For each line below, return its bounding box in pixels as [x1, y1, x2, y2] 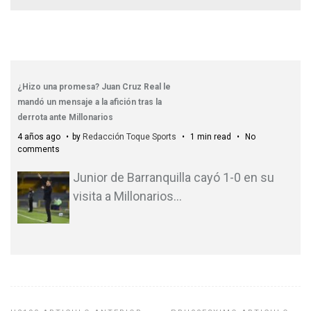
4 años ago [17, 132, 62, 142]
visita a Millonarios [73, 189, 174, 203]
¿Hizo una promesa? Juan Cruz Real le [17, 82, 171, 92]
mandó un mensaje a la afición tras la [17, 97, 162, 107]
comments [17, 144, 60, 154]
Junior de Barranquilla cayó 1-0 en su [73, 170, 274, 185]
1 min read [188, 132, 233, 142]
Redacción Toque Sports [83, 132, 176, 142]
